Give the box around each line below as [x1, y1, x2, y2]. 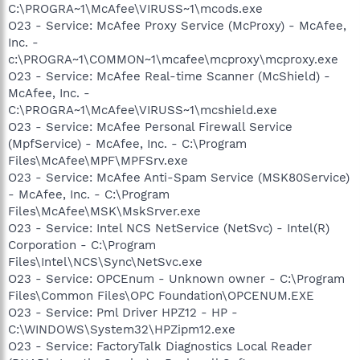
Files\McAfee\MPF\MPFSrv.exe [8, 153, 188, 168]
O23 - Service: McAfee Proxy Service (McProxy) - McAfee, [8, 18, 346, 33]
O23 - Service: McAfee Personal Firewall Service [8, 119, 292, 134]
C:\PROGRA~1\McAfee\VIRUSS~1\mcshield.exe [8, 102, 277, 117]
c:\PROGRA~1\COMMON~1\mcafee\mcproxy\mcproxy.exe [8, 51, 338, 67]
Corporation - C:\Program [8, 237, 156, 252]
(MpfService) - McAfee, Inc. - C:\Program [8, 136, 247, 151]
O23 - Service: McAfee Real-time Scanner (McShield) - [8, 68, 330, 84]
